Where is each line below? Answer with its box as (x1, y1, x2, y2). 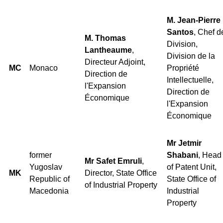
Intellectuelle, (167, 75, 214, 84)
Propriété (167, 63, 199, 72)
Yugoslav (29, 162, 62, 171)
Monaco (29, 63, 58, 72)
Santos (167, 27, 194, 36)
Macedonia (29, 186, 69, 195)
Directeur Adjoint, (85, 57, 145, 66)
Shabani (167, 150, 198, 159)
